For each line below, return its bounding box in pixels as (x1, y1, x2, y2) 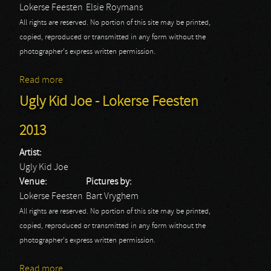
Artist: (19, 148, 44, 158)
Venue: (19, 177, 49, 187)
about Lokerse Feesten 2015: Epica (63, 76, 200, 85)
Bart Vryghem (86, 192, 139, 201)
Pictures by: (86, 177, 134, 187)
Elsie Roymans (86, 3, 143, 13)
